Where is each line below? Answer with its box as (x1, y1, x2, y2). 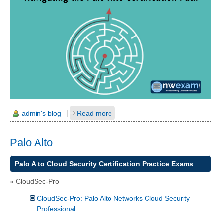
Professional (37, 204, 75, 213)
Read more (77, 110, 112, 118)
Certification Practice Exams (96, 159, 193, 168)
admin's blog (22, 110, 61, 118)
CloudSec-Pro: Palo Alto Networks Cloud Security (37, 194, 190, 202)
